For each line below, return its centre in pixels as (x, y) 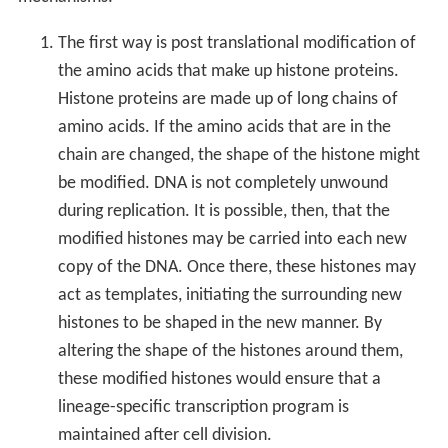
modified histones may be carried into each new (232, 240)
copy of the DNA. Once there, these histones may (236, 268)
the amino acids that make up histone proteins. (228, 72)
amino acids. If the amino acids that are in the (224, 128)
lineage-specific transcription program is (203, 408)
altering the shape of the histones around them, (230, 352)
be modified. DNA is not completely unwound (222, 184)
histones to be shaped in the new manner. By (219, 324)
